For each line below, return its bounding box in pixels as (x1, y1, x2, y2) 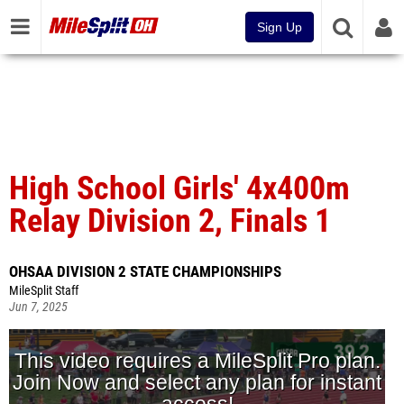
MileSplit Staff (9, 283, 78, 298)
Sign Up (257, 20, 302, 34)
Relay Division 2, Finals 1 (9, 202, 331, 240)
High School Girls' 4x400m (9, 170, 350, 207)
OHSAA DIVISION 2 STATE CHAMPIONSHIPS (9, 262, 281, 280)
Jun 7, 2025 (9, 299, 68, 315)
